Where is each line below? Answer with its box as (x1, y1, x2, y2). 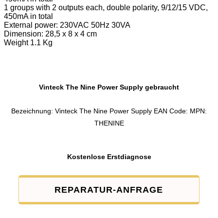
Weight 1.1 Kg (4, 38, 53, 47)
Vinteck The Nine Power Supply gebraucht (39, 83, 179, 91)
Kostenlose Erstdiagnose (67, 153, 151, 161)
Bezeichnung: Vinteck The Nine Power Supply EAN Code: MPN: (11, 107, 207, 115)
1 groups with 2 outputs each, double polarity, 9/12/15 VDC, (4, 3, 208, 12)
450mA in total (4, 12, 53, 21)
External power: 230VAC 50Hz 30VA (4, 21, 130, 30)
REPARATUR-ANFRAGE (54, 185, 163, 195)
